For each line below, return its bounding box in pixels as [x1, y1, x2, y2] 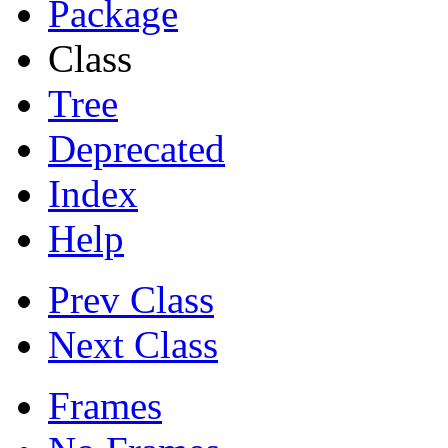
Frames [48, 384, 162, 428]
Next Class [48, 323, 218, 367]
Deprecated [48, 127, 225, 171]
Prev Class [48, 278, 214, 322]
